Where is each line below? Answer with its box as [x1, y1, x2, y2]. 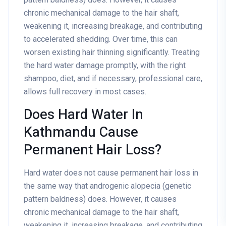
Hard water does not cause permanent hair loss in [24, 168, 198, 178]
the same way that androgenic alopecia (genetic [24, 181, 191, 191]
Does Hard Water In [24, 104, 143, 125]
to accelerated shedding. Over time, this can [24, 34, 178, 44]
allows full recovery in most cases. [24, 87, 146, 97]
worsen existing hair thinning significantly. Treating [24, 47, 200, 58]
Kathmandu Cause [24, 122, 138, 143]
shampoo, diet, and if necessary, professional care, [24, 74, 202, 84]
